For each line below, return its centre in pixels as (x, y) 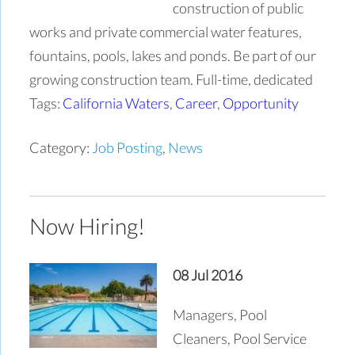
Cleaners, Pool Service (240, 338)
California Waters (116, 103)
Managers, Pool (220, 314)
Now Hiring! (88, 225)
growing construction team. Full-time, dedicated (172, 79)
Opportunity (261, 103)
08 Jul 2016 (208, 275)
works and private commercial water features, (166, 31)
